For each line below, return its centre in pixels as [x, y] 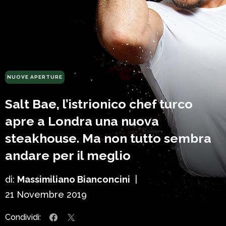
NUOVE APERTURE [35, 77]
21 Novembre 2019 [46, 195]
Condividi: [23, 217]
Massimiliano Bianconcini [74, 180]
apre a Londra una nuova [82, 121]
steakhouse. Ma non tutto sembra [108, 138]
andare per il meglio [68, 156]
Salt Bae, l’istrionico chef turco [99, 104]
